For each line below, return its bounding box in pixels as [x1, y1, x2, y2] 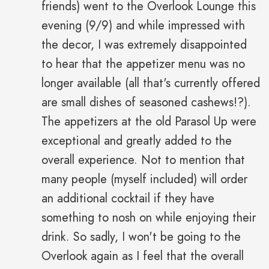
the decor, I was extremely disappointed [41, 36, 247, 54]
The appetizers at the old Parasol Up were [41, 113, 256, 131]
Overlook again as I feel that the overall [41, 247, 244, 265]
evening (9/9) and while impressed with [41, 17, 245, 35]
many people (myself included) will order [41, 171, 247, 189]
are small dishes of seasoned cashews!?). [41, 94, 251, 112]
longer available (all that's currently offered [41, 74, 260, 92]
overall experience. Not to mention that [41, 151, 245, 169]
